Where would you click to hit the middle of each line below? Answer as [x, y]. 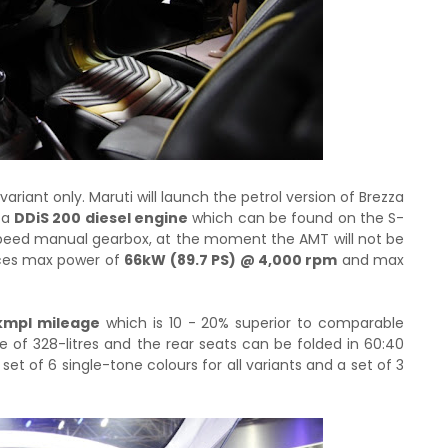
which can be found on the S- [296, 218]
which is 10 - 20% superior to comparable [252, 323]
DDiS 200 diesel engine [100, 218]
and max [371, 260]
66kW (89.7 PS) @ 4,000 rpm [231, 260]
